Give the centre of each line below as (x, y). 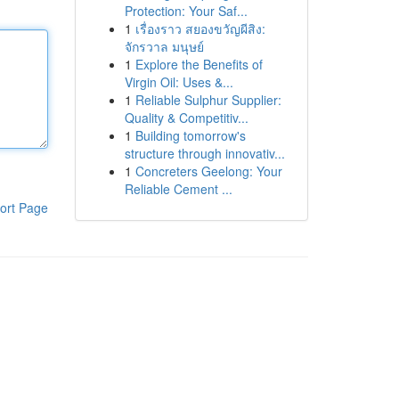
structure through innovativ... (204, 153)
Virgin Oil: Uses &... (179, 82)
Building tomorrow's (190, 135)
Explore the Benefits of (199, 64)
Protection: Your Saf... (186, 11)
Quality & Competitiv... (186, 118)
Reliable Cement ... (178, 189)
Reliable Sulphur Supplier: (208, 100)
